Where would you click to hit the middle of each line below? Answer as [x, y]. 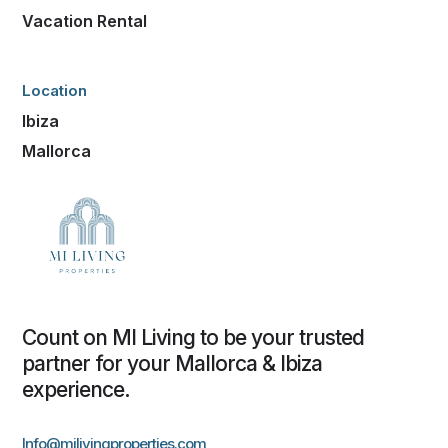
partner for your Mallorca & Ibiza [172, 363]
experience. [76, 389]
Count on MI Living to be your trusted [193, 337]
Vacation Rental [85, 20]
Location [55, 90]
